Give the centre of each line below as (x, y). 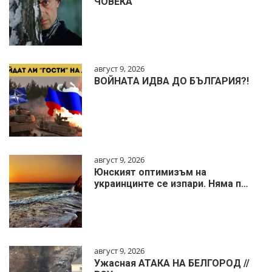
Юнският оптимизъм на (150, 172)
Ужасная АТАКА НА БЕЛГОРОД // (172, 263)
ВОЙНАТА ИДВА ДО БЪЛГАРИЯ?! (172, 81)
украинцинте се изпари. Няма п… (171, 184)
